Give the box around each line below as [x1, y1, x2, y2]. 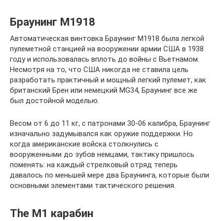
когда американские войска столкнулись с [10, 139, 158, 148]
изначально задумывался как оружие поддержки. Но [10, 129, 193, 138]
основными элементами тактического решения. [10, 181, 176, 190]
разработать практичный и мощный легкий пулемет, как [10, 75, 206, 84]
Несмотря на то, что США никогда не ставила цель [10, 65, 188, 74]
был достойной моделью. [10, 96, 99, 105]
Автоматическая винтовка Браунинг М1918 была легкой [10, 34, 204, 43]
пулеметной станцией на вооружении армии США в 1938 [10, 44, 204, 53]
